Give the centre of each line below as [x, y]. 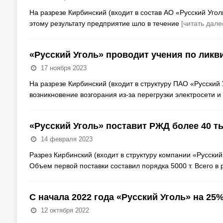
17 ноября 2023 [63, 68]
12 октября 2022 [65, 211]
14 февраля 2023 [66, 139]
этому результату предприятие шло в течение [105, 24]
